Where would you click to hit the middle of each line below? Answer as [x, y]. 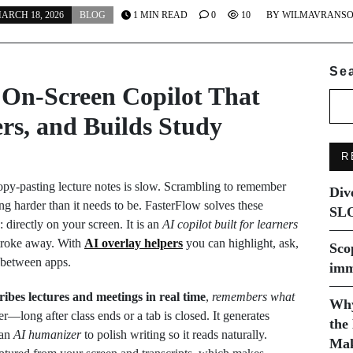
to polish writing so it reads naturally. [174, 334]
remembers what [253, 297]
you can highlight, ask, [241, 243]
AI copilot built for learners [230, 224]
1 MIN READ [159, 15]
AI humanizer [47, 334]
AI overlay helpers [134, 243]
